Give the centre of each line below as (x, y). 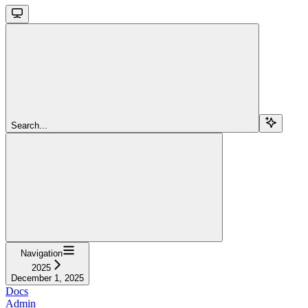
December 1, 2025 (47, 278)
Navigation (41, 253)
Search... (29, 125)
